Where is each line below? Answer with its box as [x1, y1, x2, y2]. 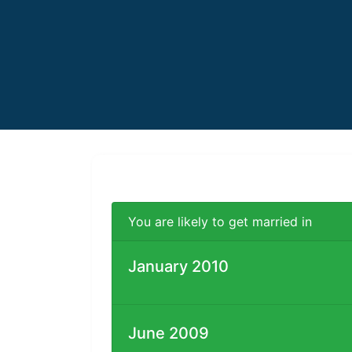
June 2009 [128, 323, 209, 343]
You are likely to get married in [128, 213, 312, 229]
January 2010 [128, 256, 229, 276]
